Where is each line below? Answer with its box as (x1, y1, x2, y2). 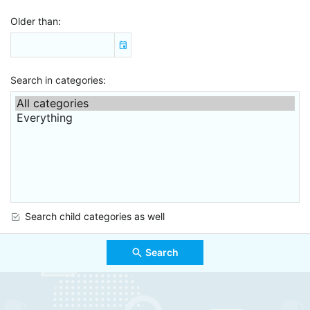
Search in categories (10, 73, 103, 86)
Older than (10, 15, 58, 27)
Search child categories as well (25, 210, 165, 222)
